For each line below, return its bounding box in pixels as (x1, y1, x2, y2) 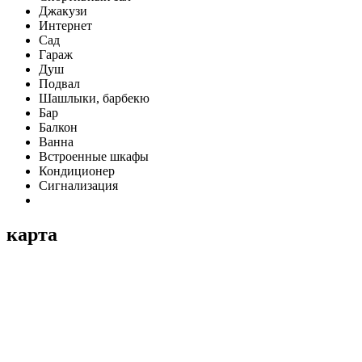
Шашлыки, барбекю (39, 91, 149, 106)
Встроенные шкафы (39, 149, 149, 164)
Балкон (39, 120, 78, 135)
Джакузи (39, 4, 87, 19)
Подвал (39, 77, 80, 91)
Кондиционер (39, 164, 115, 179)
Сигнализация (39, 179, 118, 193)
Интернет (39, 19, 92, 33)
